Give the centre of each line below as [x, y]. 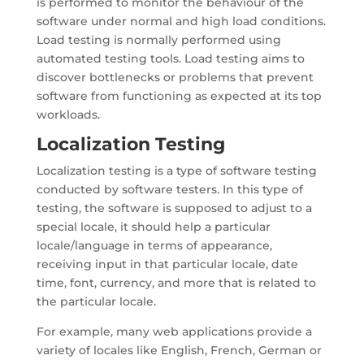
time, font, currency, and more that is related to [176, 283]
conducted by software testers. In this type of [169, 189]
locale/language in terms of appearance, [154, 245]
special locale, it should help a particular [153, 227]
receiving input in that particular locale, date [167, 264]
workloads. [68, 115]
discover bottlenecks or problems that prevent [175, 77]
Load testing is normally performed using [158, 40]
